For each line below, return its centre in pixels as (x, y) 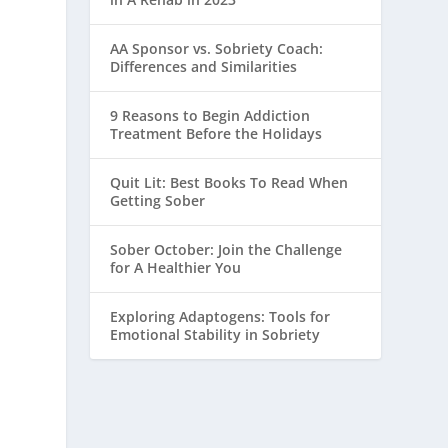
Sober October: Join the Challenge (226, 250)
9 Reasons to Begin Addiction (210, 116)
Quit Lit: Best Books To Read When (229, 183)
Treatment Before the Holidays (216, 134)
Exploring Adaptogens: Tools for (220, 317)
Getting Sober (158, 201)
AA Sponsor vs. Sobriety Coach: (217, 49)
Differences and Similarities (204, 67)
